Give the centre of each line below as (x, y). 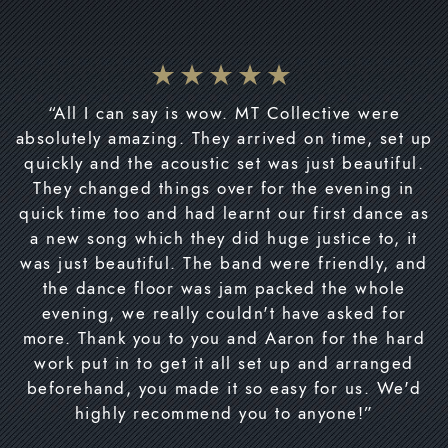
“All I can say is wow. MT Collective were (224, 113)
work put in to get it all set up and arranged (224, 363)
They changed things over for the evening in (224, 188)
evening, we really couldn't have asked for (224, 313)
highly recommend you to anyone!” (224, 413)
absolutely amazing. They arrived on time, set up (224, 138)
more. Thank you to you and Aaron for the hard (224, 338)
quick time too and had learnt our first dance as (224, 213)
